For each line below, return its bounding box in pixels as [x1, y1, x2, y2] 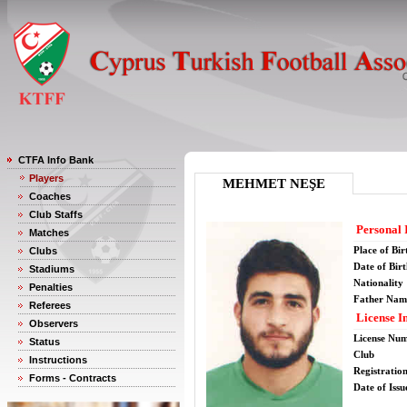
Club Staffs [29, 209, 83, 220]
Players [29, 173, 64, 184]
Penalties [29, 282, 73, 293]
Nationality [353, 277, 403, 288]
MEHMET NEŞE [223, 176, 325, 191]
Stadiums [29, 263, 74, 274]
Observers [29, 318, 78, 329]
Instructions [29, 354, 87, 365]
